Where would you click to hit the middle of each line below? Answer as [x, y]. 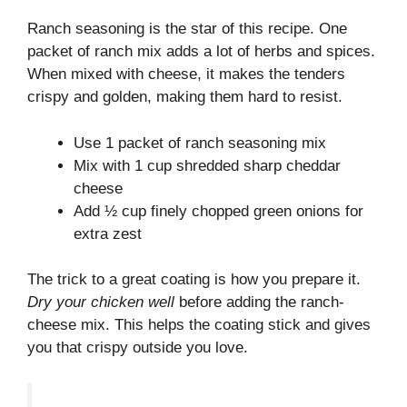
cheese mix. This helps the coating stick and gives [199, 325]
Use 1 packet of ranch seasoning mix [200, 143]
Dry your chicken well [101, 303]
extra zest [108, 233]
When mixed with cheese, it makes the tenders [186, 74]
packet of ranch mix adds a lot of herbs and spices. [201, 52]
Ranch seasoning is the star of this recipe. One [187, 29]
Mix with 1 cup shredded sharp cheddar [207, 165]
